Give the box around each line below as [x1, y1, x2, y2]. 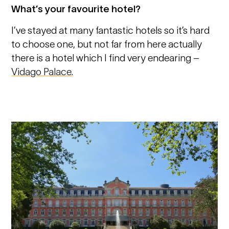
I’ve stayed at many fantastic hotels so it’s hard [11, 25, 210, 36]
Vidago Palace [11, 66, 72, 77]
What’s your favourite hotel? [11, 3, 141, 14]
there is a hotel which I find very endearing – [11, 52, 200, 63]
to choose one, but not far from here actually [11, 38, 202, 50]
